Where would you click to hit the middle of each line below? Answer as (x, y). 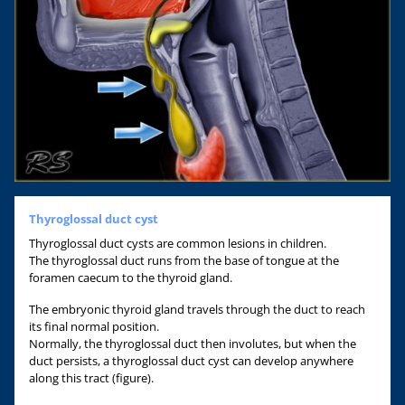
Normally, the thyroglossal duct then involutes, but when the (193, 343)
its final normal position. (94, 326)
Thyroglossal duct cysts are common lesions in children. (178, 243)
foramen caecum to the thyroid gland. (131, 277)
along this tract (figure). (91, 377)
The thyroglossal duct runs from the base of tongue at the (184, 260)
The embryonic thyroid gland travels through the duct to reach (197, 309)
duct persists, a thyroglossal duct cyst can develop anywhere (191, 360)
